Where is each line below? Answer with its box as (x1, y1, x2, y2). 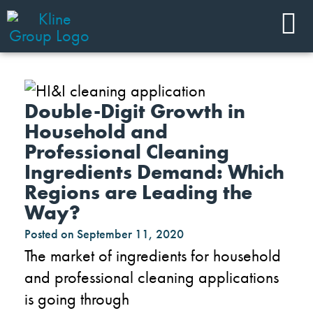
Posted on (24, 225, 74, 242)
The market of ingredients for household (24, 244, 281, 266)
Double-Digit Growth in (24, 98, 245, 124)
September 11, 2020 (77, 225, 184, 242)
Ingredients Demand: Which (24, 159, 284, 185)
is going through (24, 287, 129, 310)
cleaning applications (138, 265, 279, 288)
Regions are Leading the (24, 179, 252, 205)
